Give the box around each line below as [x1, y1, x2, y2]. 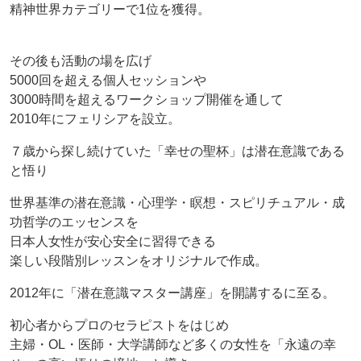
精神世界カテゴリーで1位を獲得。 [10, 2, 210, 16]
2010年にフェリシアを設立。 [10, 111, 180, 126]
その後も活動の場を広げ [10, 53, 151, 68]
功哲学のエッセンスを [10, 214, 139, 229]
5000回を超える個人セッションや [10, 73, 206, 87]
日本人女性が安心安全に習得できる [10, 234, 216, 248]
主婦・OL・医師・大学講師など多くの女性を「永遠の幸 [10, 337, 336, 351]
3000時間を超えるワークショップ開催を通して [10, 92, 284, 106]
